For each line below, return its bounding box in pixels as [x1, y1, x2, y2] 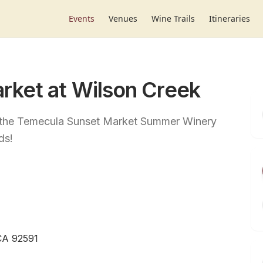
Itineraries [209, 13, 250, 24]
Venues [109, 13, 137, 24]
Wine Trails [151, 13, 195, 24]
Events [69, 13, 95, 24]
